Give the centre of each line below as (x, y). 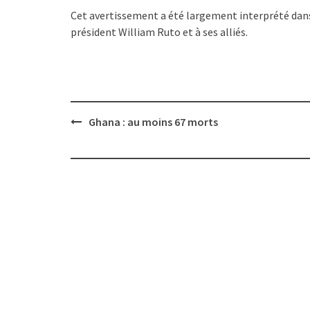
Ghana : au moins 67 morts (153, 121)
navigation (99, 135)
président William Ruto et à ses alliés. (159, 31)
